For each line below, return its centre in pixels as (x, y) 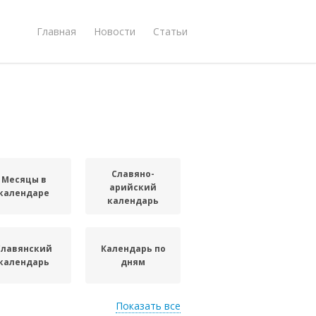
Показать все (148, 306)
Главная (56, 31)
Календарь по (133, 249)
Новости (115, 31)
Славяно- (133, 174)
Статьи (170, 31)
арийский (133, 187)
